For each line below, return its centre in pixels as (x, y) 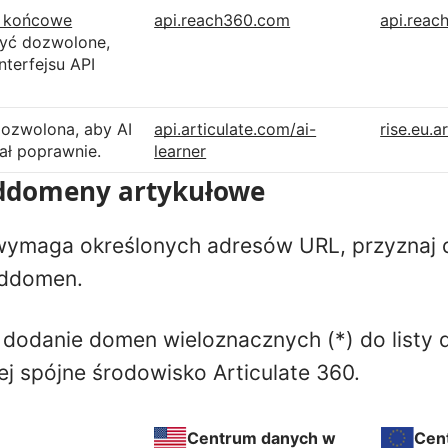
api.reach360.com (222, 19)
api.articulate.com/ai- (235, 128)
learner (180, 150)
